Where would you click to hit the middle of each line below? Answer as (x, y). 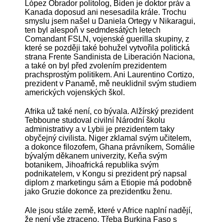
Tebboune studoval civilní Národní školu (95, 120)
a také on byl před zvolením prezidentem (96, 65)
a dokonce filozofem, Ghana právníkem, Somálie (110, 147)
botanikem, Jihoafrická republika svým (92, 165)
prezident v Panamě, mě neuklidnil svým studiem (111, 83)
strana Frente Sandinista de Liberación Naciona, (110, 56)
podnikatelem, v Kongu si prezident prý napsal (106, 173)
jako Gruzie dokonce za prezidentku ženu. (98, 191)
